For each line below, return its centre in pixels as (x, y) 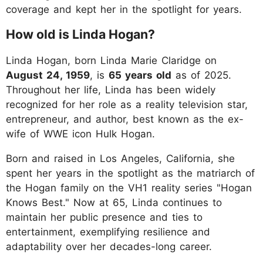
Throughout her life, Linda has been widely (111, 90)
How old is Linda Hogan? (80, 34)
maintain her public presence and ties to (104, 217)
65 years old (140, 75)
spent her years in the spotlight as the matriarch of (130, 173)
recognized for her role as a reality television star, (127, 104)
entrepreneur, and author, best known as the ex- (125, 119)
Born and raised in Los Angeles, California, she (120, 158)
